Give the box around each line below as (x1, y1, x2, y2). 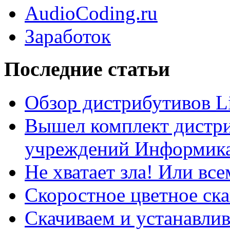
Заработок (25, 25, 111, 47)
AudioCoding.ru (25, 2, 158, 24)
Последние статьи (4, 57, 170, 81)
